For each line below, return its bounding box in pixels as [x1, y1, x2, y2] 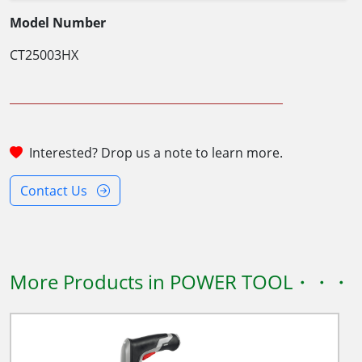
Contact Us [20, 182, 90, 200]
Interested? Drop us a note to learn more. [29, 144, 283, 162]
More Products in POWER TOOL [10, 268, 293, 296]
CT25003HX [10, 46, 78, 65]
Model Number [10, 14, 106, 32]
